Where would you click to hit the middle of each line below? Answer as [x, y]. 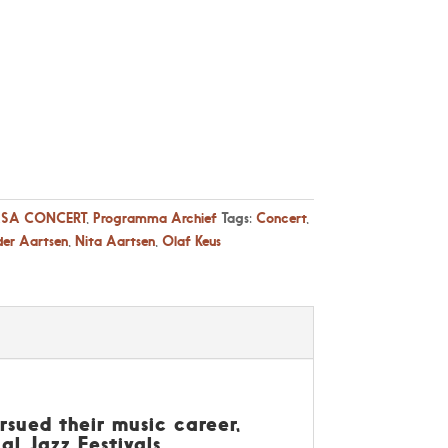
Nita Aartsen [114, 241]
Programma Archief [154, 218]
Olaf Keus [191, 241]
